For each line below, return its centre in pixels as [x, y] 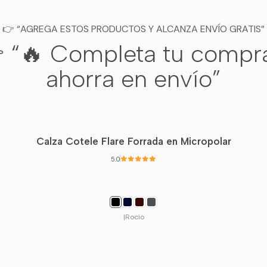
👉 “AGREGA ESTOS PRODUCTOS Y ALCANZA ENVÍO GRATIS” [133, 29]
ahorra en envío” [133, 79]
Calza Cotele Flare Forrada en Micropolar [133, 141]
